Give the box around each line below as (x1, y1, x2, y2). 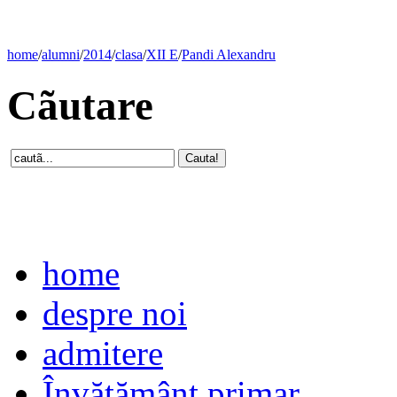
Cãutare (7, 82, 153, 129)
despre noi (43, 293, 187, 332)
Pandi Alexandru (182, 47, 276, 62)
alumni (42, 47, 80, 62)
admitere (43, 333, 163, 372)
